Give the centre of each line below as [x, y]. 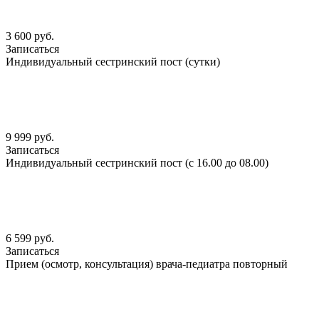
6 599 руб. [30, 238]
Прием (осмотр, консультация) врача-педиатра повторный [147, 263]
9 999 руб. [30, 137]
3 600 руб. [30, 36]
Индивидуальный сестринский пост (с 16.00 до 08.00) [137, 162]
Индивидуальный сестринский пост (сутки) [113, 61]
